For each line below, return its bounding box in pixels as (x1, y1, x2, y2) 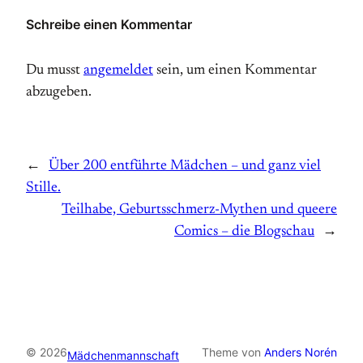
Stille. (26, 181, 61, 196)
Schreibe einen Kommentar (26, 16, 192, 33)
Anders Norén (264, 345, 337, 360)
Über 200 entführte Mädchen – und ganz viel (49, 159, 321, 174)
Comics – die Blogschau (174, 224, 314, 240)
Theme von (202, 345, 264, 360)
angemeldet (83, 63, 153, 79)
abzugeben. (26, 85, 92, 100)
